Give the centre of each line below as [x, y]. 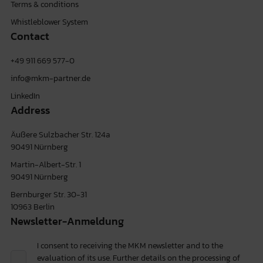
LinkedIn [25, 95]
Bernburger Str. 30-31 [48, 194]
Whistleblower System [49, 21]
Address [30, 110]
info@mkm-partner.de [50, 78]
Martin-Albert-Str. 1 [45, 164]
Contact [30, 36]
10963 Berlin [32, 206]
